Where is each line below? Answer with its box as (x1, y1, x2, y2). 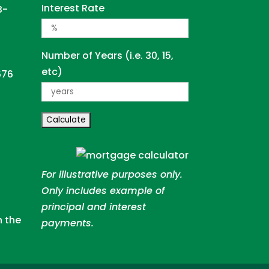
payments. (41, 216, 94, 230)
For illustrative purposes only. (41, 167, 183, 181)
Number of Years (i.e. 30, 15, (41, 48, 174, 62)
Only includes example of (41, 183, 165, 198)
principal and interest (41, 199, 146, 214)
